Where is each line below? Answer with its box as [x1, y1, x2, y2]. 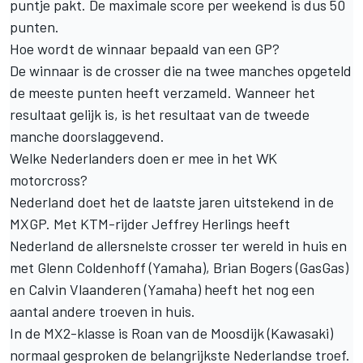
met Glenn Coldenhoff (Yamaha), [10, 258, 213, 276]
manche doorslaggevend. [10, 126, 164, 145]
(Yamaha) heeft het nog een [141, 280, 314, 298]
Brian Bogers [213, 258, 293, 276]
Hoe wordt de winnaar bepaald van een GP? [10, 39, 280, 58]
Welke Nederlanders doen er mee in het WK [10, 148, 277, 167]
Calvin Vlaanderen [28, 280, 141, 298]
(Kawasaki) [264, 323, 333, 342]
